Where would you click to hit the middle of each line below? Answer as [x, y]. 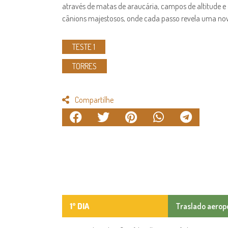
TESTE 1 [84, 47]
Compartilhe [94, 99]
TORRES [84, 66]
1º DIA [79, 206]
